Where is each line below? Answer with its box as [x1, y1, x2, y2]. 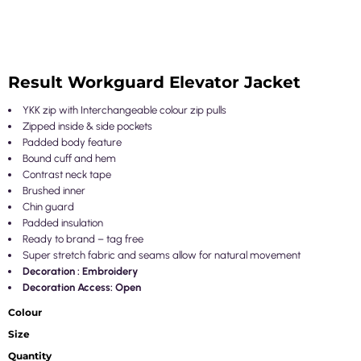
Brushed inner [23, 185, 85, 197]
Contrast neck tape [23, 168, 111, 180]
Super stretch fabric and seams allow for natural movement [23, 249, 301, 261]
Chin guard [23, 201, 74, 213]
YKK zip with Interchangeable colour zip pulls [23, 104, 226, 116]
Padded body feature [23, 136, 122, 148]
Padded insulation [23, 217, 103, 229]
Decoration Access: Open [23, 281, 141, 293]
